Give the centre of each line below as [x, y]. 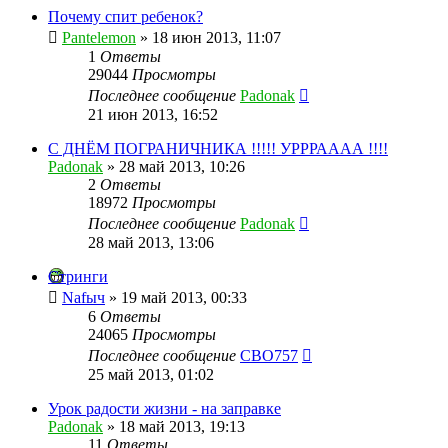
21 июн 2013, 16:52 [153, 114]
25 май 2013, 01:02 [151, 374]
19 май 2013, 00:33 [184, 297]
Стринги [78, 276]
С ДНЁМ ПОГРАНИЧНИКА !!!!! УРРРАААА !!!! [218, 148]
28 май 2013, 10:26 [182, 166]
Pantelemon [99, 37]
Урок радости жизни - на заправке [164, 408]
